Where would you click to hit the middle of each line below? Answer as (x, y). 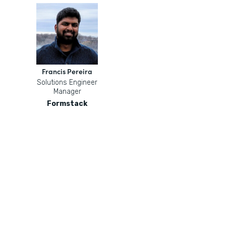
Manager (67, 92)
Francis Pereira (67, 71)
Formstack (67, 104)
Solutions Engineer (67, 82)
